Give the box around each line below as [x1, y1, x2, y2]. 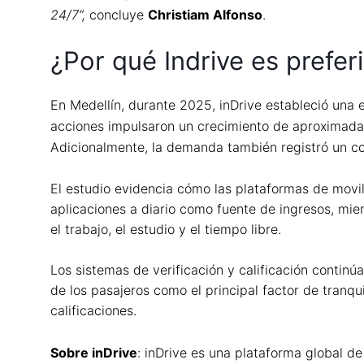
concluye [89, 6, 148, 24]
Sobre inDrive [50, 344, 137, 361]
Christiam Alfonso [148, 6, 262, 24]
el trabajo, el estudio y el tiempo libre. [50, 220, 281, 237]
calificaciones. [50, 302, 136, 319]
